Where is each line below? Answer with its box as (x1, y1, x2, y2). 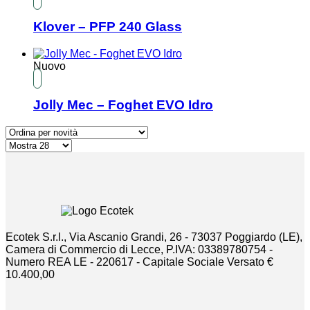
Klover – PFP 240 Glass (33, 19, 182, 34)
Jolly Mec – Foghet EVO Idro (33, 98, 213, 113)
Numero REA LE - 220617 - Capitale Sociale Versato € (6, 256, 273, 268)
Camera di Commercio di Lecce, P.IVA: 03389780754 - (6, 244, 273, 256)
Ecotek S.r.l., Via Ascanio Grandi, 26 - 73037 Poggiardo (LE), (6, 231, 302, 244)
